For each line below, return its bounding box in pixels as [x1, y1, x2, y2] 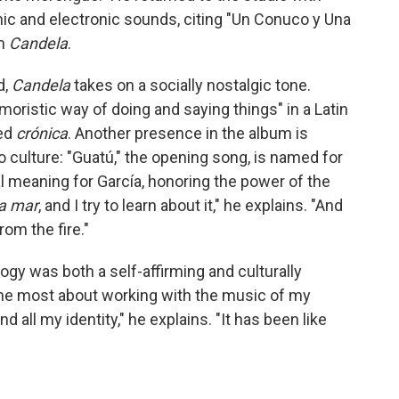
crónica [16, 124, 68, 143]
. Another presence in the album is [68, 124, 308, 143]
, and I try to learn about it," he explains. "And [38, 196, 343, 216]
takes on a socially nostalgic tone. [70, 76, 311, 95]
